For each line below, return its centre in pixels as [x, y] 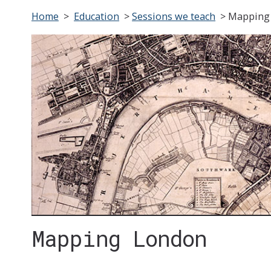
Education [97, 17]
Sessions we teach [174, 17]
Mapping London [119, 239]
